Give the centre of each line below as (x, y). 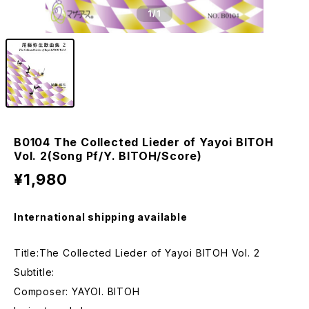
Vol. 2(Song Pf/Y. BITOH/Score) (108, 156)
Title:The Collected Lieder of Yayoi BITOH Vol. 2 (137, 253)
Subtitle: (34, 272)
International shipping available (101, 217)
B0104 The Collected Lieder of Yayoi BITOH (144, 142)
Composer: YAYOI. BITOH (77, 291)
